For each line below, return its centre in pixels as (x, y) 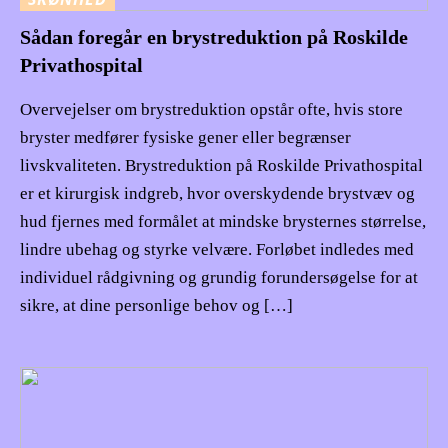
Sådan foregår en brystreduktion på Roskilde (214, 37)
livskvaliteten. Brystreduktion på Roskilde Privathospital (221, 166)
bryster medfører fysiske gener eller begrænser (185, 138)
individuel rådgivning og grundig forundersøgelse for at (219, 278)
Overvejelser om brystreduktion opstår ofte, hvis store (211, 110)
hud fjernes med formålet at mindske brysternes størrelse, (223, 222)
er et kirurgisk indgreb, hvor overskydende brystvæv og (217, 194)
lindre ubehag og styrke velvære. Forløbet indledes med (217, 250)
